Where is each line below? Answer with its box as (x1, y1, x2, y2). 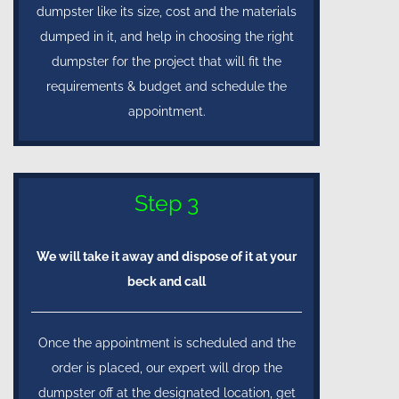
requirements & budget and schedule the (46, 79, 287, 94)
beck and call (127, 274, 206, 289)
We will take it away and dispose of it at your (37, 249, 297, 265)
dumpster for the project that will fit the (52, 54, 281, 69)
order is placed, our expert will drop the (51, 361, 282, 376)
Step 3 (134, 190, 199, 217)
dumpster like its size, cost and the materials (37, 4, 297, 20)
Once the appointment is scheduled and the (37, 336, 296, 351)
